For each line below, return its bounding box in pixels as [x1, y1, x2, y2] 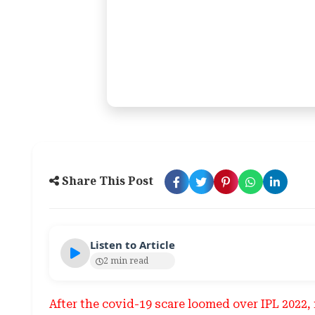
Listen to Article [89, 238, 175, 252]
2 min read [103, 255, 148, 266]
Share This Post [58, 173, 153, 188]
